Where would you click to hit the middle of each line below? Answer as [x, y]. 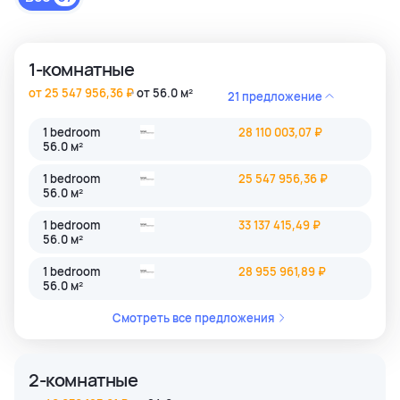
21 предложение [275, 97]
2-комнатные [83, 380]
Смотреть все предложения [193, 318]
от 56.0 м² [165, 93]
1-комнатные [82, 70]
